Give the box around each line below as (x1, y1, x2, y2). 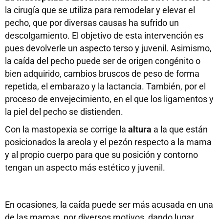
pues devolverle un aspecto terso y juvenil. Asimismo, (5, 43, 212, 53)
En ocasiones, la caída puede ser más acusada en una (5, 199, 213, 210)
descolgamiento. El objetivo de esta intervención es (5, 30, 203, 41)
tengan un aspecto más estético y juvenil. (5, 162, 165, 173)
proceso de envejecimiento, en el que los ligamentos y (5, 94, 214, 104)
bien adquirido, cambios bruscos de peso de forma (5, 68, 199, 79)
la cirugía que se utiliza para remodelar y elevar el (5, 5, 195, 15)
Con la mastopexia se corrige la (5, 124, 128, 134)
